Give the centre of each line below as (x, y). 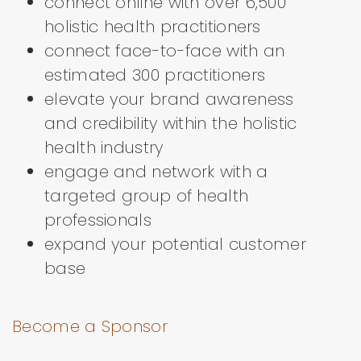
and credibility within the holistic (171, 123)
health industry (104, 147)
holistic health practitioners (153, 27)
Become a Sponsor (90, 326)
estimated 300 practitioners (155, 75)
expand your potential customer (175, 244)
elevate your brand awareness (169, 99)
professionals (98, 220)
